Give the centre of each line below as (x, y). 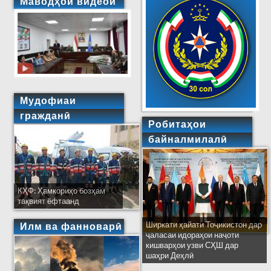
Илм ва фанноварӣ (71, 227)
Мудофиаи (48, 100)
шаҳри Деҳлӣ (170, 256)
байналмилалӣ (188, 140)
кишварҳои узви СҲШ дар (192, 246)
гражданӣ (46, 116)
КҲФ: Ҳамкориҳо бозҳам (62, 191)
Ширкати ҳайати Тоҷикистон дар (204, 225)
